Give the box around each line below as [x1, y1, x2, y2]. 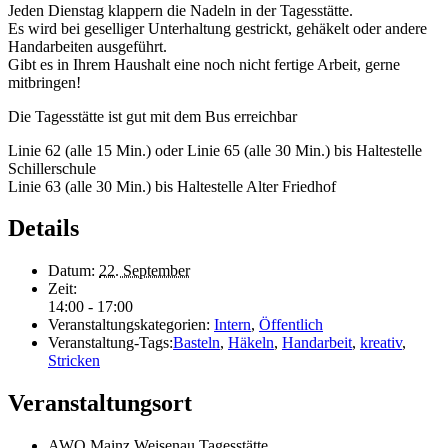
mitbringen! [8, 73, 81, 91]
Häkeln [228, 334, 274, 352]
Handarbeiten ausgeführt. [8, 37, 167, 55]
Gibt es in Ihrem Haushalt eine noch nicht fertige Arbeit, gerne [8, 55, 400, 73]
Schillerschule [8, 159, 96, 177]
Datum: [48, 262, 95, 280]
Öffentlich [259, 316, 323, 334]
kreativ [360, 334, 402, 352]
